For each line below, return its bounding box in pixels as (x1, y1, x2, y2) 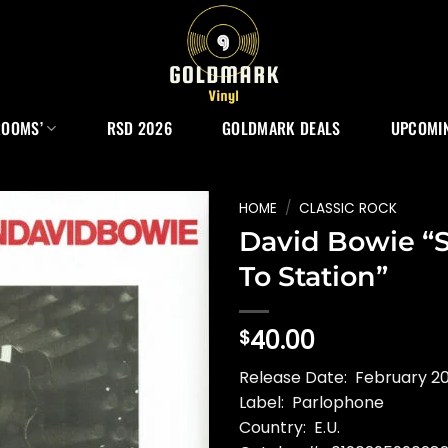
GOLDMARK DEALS (222, 116, 341, 140)
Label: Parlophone (239, 390, 384, 414)
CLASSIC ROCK (299, 199, 398, 218)
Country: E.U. (239, 415, 340, 439)
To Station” (239, 259, 388, 293)
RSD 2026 (106, 116, 173, 140)
